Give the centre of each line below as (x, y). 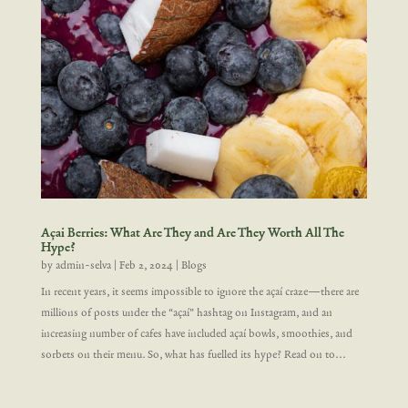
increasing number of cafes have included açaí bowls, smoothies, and (196, 334)
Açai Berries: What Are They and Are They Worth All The (192, 233)
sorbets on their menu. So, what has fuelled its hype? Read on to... (193, 355)
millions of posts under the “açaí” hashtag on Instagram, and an (186, 313)
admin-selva (83, 265)
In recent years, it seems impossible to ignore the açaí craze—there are (199, 292)
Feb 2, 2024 (146, 265)
